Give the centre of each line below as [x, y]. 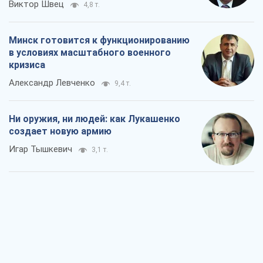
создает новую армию [60, 131]
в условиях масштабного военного [90, 53]
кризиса [27, 65]
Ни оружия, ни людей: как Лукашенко [95, 119]
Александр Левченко [52, 83]
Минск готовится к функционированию [99, 41]
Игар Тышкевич [41, 149]
